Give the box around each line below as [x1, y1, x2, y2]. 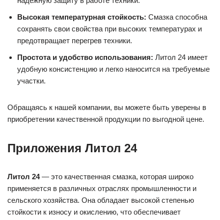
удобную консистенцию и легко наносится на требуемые [17, 65, 210, 74]
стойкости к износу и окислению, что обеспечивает [7, 208, 181, 217]
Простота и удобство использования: [17, 53, 153, 62]
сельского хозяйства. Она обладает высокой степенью [7, 196, 194, 205]
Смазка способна [146, 13, 207, 22]
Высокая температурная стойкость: [17, 13, 146, 22]
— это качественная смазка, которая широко [40, 172, 193, 181]
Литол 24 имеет [153, 53, 208, 62]
